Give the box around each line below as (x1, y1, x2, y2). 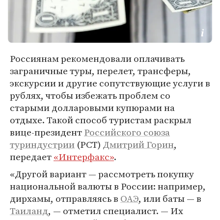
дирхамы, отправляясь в (10, 192, 120, 205)
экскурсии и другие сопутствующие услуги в (10, 77, 210, 89)
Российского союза (84, 126, 170, 138)
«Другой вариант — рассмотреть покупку (10, 167, 194, 180)
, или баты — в (138, 192, 201, 205)
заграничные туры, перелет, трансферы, (10, 64, 191, 77)
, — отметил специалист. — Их (48, 204, 183, 217)
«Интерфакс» (54, 150, 114, 163)
